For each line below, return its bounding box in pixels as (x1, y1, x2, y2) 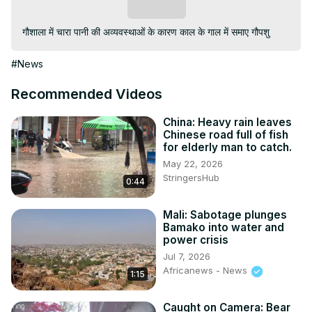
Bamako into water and (163, 221, 284, 235)
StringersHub (163, 172, 219, 184)
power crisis (163, 233, 228, 247)
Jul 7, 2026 (163, 251, 210, 263)
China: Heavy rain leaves (163, 116, 292, 130)
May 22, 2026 (163, 158, 223, 170)
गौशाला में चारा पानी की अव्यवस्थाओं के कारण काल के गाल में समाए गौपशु (22, 26, 270, 38)
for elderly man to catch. (163, 141, 292, 155)
